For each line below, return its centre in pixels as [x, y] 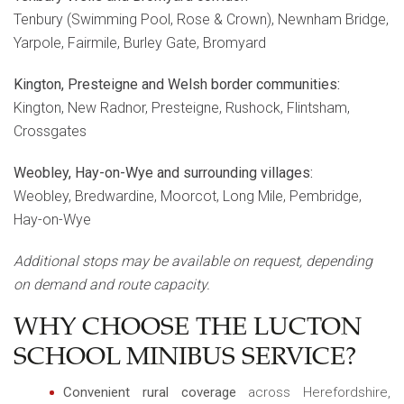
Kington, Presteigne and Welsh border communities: [177, 84]
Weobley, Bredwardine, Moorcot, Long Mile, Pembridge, [188, 196]
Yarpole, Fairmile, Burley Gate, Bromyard [140, 42]
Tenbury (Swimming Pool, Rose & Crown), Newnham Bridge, [201, 19]
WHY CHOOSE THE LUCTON [188, 329]
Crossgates [50, 131]
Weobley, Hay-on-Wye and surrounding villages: [163, 172]
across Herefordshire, [313, 392]
